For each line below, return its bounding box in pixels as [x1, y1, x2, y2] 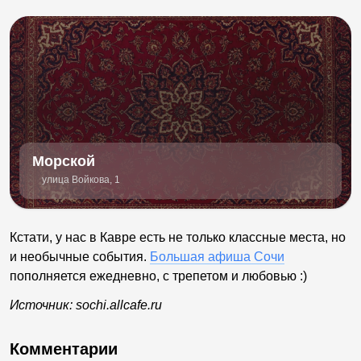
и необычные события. [10, 249, 150, 263]
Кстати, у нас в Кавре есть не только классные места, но [10, 230, 346, 244]
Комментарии [10, 339, 118, 358]
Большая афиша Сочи [150, 249, 284, 263]
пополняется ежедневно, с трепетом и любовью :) [10, 268, 313, 283]
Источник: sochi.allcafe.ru [10, 297, 162, 312]
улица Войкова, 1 [42, 173, 120, 185]
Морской [32, 152, 95, 169]
